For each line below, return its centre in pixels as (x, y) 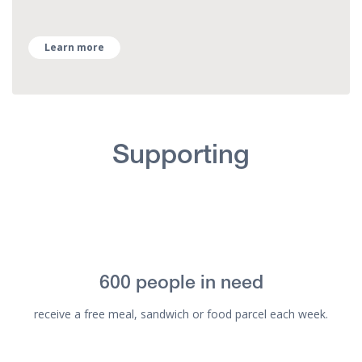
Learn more (75, 47)
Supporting (181, 157)
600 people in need (181, 285)
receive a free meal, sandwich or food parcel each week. (181, 314)
